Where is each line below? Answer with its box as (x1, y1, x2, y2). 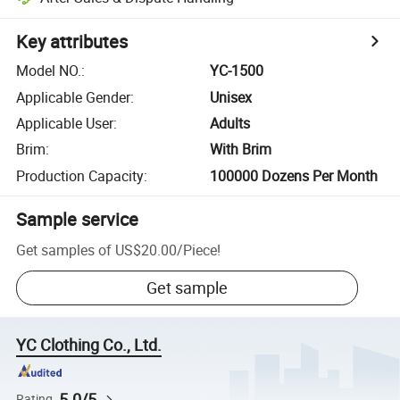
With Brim (210, 139, 272, 160)
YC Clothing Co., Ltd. (16, 334, 162, 356)
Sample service (16, 206, 139, 231)
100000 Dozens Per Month (210, 165, 379, 186)
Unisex (210, 87, 253, 107)
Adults (210, 112, 251, 133)
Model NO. (16, 61, 82, 81)
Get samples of (16, 239, 112, 260)
